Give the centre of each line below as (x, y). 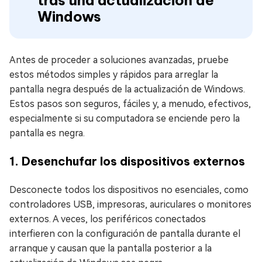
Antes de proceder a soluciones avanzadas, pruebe (119, 60)
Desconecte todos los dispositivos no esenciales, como (129, 190)
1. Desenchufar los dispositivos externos (127, 161)
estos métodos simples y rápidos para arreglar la (114, 75)
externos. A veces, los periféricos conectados (108, 219)
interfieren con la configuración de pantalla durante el (125, 234)
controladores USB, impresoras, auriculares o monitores (130, 204)
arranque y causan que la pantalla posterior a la (111, 248)
